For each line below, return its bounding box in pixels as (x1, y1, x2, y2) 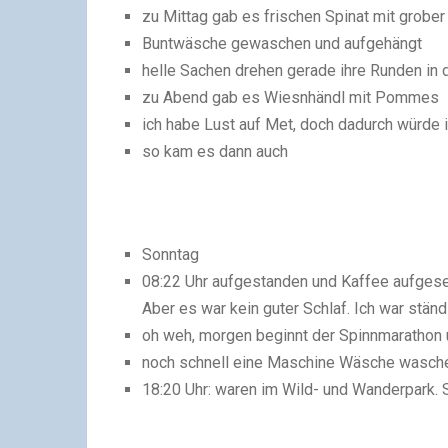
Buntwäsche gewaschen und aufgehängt (142, 34, 423, 53)
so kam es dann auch (142, 142, 289, 161)
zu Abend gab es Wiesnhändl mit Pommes (142, 88, 440, 107)
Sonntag (142, 245, 200, 265)
